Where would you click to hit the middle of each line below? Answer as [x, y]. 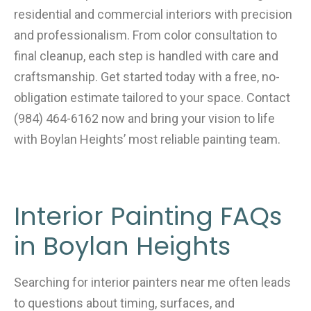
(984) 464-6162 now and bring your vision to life [144, 118]
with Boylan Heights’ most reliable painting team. [147, 139]
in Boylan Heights [122, 246]
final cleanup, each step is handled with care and [146, 56]
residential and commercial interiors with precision [153, 14]
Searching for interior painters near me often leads [152, 283]
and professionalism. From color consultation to [145, 35]
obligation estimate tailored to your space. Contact [152, 97]
